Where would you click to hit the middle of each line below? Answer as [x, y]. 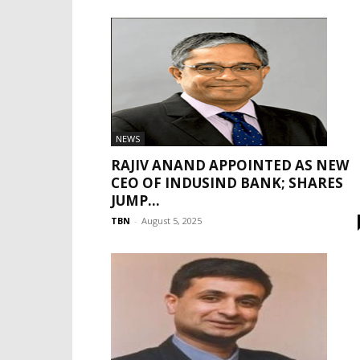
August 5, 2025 [172, 221]
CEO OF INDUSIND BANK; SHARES [227, 183]
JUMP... [135, 200]
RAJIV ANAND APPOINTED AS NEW [230, 165]
